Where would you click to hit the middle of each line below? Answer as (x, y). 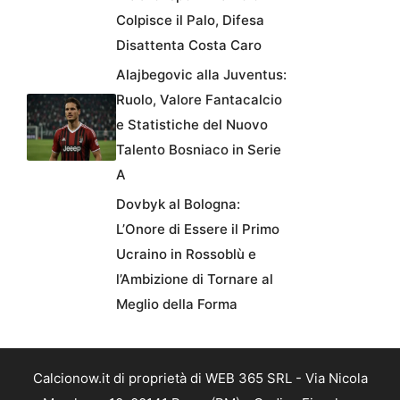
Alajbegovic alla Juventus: (201, 75)
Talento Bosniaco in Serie (199, 150)
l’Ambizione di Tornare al (195, 279)
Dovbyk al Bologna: (178, 204)
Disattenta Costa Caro (189, 46)
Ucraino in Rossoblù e (186, 254)
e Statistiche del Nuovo (192, 125)
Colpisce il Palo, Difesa (190, 21)
